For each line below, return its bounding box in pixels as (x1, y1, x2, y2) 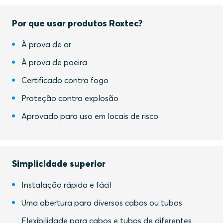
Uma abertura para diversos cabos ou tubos (21, 198, 183, 208)
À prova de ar (21, 39, 72, 49)
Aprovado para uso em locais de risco (21, 111, 159, 121)
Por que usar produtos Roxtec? (12, 17, 142, 29)
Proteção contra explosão (21, 93, 119, 103)
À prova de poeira (21, 57, 88, 67)
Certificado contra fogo (21, 75, 109, 85)
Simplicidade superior (12, 158, 106, 169)
